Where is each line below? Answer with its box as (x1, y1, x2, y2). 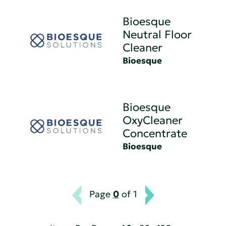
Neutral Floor (123, 28, 192, 42)
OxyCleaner (123, 114, 183, 128)
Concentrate (123, 127, 188, 141)
